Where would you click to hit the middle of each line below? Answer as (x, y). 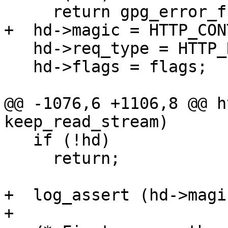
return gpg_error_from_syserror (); (28, 12)
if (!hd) (19, 140)
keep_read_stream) (86, 122)
